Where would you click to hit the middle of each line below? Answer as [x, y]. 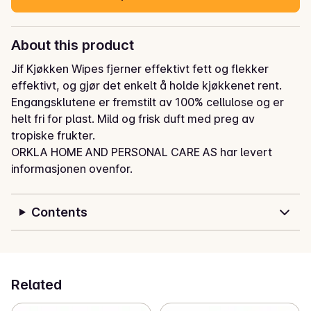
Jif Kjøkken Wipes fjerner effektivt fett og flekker [140, 69]
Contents [59, 212]
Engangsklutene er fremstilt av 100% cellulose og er [148, 102]
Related [36, 285]
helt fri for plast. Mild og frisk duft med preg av [133, 119]
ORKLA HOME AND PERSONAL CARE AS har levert [142, 152]
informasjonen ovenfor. [72, 169]
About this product [73, 45]
